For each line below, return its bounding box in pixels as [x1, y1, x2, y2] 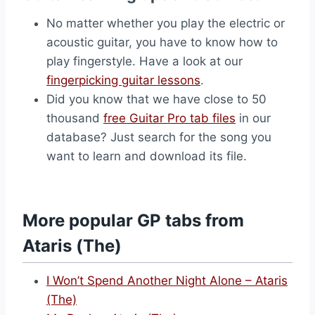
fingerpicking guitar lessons [46, 73, 200, 87]
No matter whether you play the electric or [46, 16, 285, 30]
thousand [46, 111, 103, 125]
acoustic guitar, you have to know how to [46, 35, 278, 49]
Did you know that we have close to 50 [46, 92, 266, 106]
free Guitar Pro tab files [103, 111, 236, 125]
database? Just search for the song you [46, 130, 271, 144]
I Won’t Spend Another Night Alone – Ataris [46, 274, 288, 288]
